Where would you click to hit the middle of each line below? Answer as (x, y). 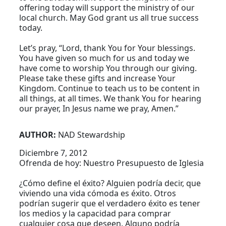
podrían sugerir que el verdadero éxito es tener (110, 204)
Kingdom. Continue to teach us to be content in (110, 89)
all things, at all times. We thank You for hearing (110, 99)
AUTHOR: (39, 135)
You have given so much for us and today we (104, 58)
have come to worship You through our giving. (108, 68)
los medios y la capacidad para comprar (95, 214)
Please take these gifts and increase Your (98, 78)
